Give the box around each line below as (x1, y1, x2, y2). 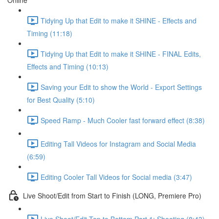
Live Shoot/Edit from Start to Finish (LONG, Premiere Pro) (23, 190, 201, 200)
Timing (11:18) (27, 28, 72, 38)
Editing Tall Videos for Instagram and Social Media (41, 138, 196, 149)
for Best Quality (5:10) (27, 95, 95, 105)
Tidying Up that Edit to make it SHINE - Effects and (41, 15, 197, 25)
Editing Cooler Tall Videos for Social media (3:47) (41, 172, 192, 182)
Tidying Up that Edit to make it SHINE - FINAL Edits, (41, 48, 201, 59)
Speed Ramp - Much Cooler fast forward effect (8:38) (41, 115, 205, 125)
